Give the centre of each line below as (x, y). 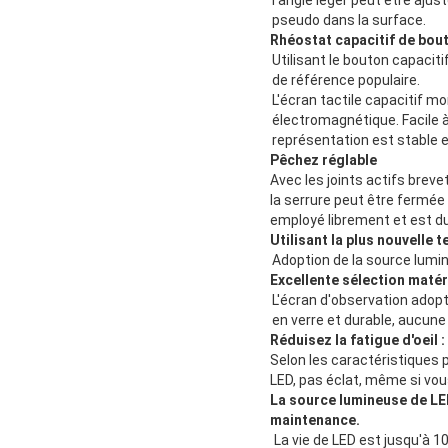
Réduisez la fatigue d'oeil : (358, 339)
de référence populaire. (346, 79)
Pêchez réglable (324, 159)
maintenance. (315, 419)
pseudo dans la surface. (349, 19)
